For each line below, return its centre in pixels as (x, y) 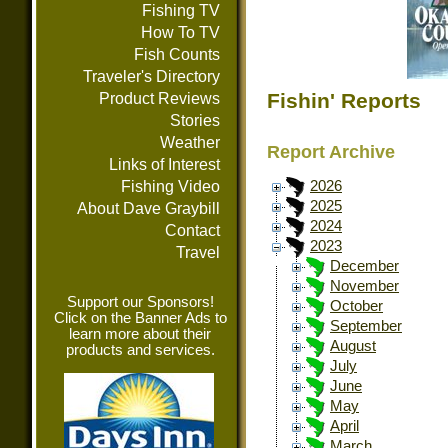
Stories (195, 120)
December (364, 266)
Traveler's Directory (151, 76)
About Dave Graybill (148, 208)
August (353, 346)
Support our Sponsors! (140, 302)
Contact (192, 230)
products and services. (140, 350)
